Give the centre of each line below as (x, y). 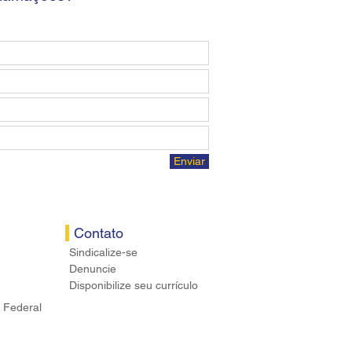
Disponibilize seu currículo (134, 286)
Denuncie (93, 269)
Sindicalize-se (103, 253)
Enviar (189, 161)
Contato (99, 233)
